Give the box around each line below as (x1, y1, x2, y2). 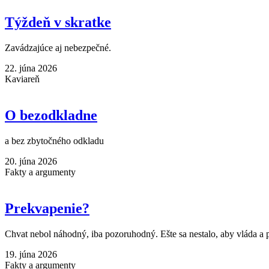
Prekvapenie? (5, 200, 89, 216)
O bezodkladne (5, 107, 97, 123)
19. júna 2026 (5, 249, 57, 259)
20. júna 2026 (5, 156, 57, 166)
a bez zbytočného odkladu (5, 135, 104, 146)
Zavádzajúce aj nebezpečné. (5, 42, 111, 53)
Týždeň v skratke (5, 14, 111, 30)
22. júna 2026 (5, 62, 57, 73)
